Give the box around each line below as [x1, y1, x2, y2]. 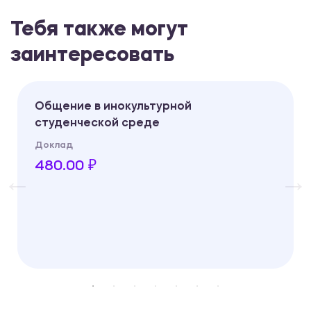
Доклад [35, 141, 73, 151]
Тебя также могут [10, 20, 188, 41]
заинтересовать [10, 46, 174, 67]
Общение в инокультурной [35, 101, 192, 113]
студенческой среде [35, 118, 160, 130]
